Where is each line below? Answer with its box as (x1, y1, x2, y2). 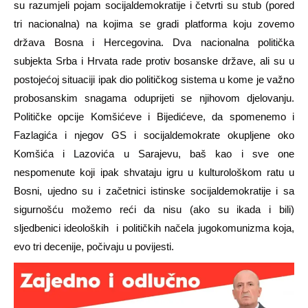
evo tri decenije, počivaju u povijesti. (14, 240, 174, 252)
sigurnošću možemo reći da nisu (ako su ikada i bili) (14, 203, 294, 215)
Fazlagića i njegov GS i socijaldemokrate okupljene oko (14, 129, 294, 141)
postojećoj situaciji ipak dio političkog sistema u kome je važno (14, 73, 294, 85)
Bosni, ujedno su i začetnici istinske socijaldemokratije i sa (14, 184, 294, 197)
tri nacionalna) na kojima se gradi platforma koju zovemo (14, 17, 294, 30)
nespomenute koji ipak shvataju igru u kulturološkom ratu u (14, 166, 294, 178)
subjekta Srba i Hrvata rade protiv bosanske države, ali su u (14, 54, 294, 67)
